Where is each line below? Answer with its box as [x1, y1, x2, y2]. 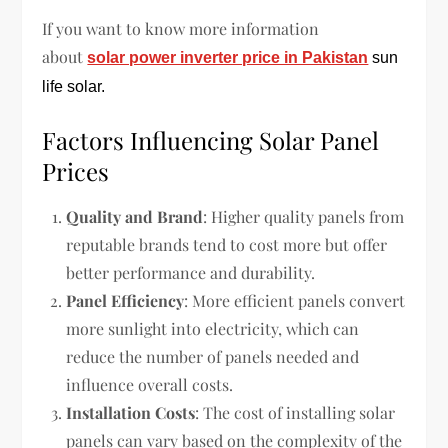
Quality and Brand [66, 205, 204, 227]
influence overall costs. [66, 373, 234, 395]
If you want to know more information [42, 17, 320, 39]
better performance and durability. [66, 261, 316, 283]
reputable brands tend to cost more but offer [66, 233, 388, 255]
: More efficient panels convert [184, 289, 406, 311]
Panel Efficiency [66, 289, 185, 311]
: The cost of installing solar [195, 401, 396, 423]
